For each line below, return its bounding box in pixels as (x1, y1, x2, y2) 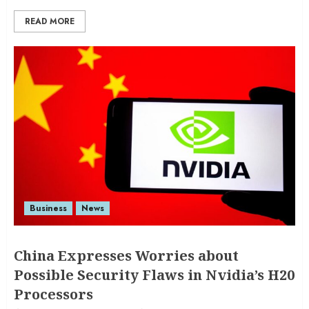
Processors (14, 285, 93, 303)
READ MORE (25, 15, 74, 28)
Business (30, 202, 67, 215)
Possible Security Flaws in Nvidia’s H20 (14, 266, 295, 284)
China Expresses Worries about (14, 246, 239, 265)
